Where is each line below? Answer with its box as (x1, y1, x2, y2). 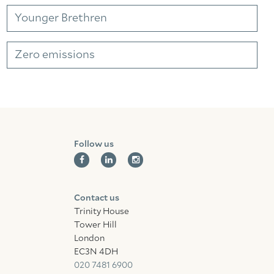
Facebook (84, 2, 117, 11)
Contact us (74, 194, 119, 202)
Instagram (139, 2, 174, 11)
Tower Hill (74, 221, 117, 229)
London (74, 234, 105, 243)
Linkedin (112, 2, 144, 11)
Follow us (74, 140, 114, 149)
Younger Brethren (15, 13, 107, 24)
